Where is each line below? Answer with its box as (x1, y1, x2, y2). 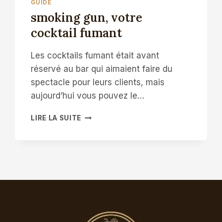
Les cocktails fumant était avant (31, 51, 160, 61)
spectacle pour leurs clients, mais (31, 77, 165, 88)
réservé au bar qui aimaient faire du (31, 64, 173, 74)
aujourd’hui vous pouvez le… (31, 91, 145, 101)
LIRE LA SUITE (31, 114, 82, 122)
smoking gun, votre (31, 10, 143, 26)
